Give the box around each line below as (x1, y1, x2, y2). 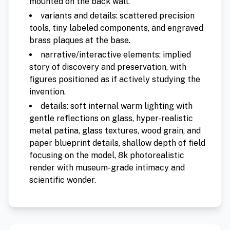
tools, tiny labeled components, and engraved (29, 23, 203, 33)
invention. (29, 87, 66, 97)
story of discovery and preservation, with (29, 62, 186, 72)
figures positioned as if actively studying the (29, 74, 200, 85)
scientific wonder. (29, 175, 96, 185)
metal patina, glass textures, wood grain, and (29, 126, 201, 136)
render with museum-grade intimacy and (29, 163, 185, 173)
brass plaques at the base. (29, 35, 130, 46)
